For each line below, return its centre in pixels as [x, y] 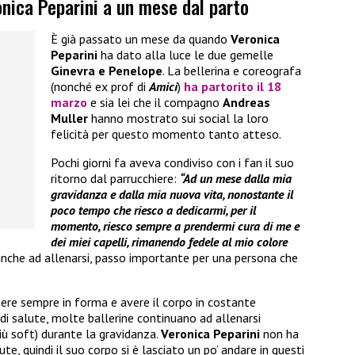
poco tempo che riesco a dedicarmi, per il [153, 210]
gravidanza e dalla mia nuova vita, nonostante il [172, 195]
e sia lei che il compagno [155, 103]
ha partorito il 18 [233, 87]
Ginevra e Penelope [107, 71]
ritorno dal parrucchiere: [115, 179]
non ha [279, 334]
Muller [69, 118]
